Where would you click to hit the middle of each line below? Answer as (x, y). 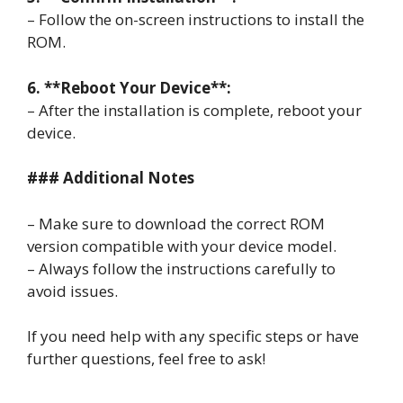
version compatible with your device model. (182, 246)
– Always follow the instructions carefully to (181, 268)
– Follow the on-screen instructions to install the (196, 19)
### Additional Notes (111, 178)
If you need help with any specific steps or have (193, 336)
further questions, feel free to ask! (146, 358)
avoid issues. (72, 291)
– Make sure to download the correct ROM (176, 223)
